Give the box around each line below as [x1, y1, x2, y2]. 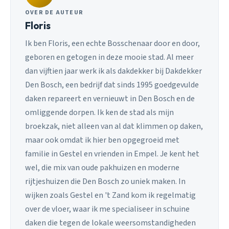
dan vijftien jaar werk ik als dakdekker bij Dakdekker [25, 65, 202, 77]
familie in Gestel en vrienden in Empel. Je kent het [25, 148, 199, 160]
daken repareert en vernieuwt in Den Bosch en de [25, 93, 195, 105]
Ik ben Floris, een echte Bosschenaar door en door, [25, 38, 200, 50]
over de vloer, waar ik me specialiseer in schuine [25, 203, 190, 215]
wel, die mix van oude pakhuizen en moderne [25, 162, 179, 174]
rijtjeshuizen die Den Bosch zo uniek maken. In [25, 176, 186, 188]
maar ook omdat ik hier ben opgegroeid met [25, 134, 179, 146]
